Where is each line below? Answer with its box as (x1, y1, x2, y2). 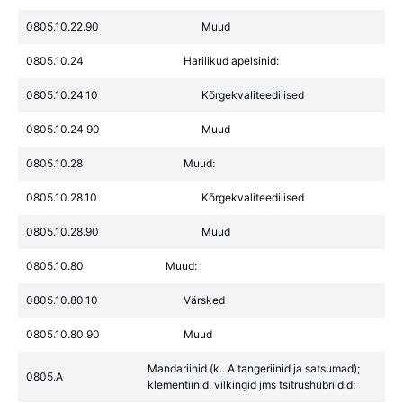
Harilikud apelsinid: (184, 54, 279, 67)
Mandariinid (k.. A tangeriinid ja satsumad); (148, 362, 360, 375)
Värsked (184, 293, 225, 307)
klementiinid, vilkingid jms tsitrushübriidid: (148, 378, 355, 391)
